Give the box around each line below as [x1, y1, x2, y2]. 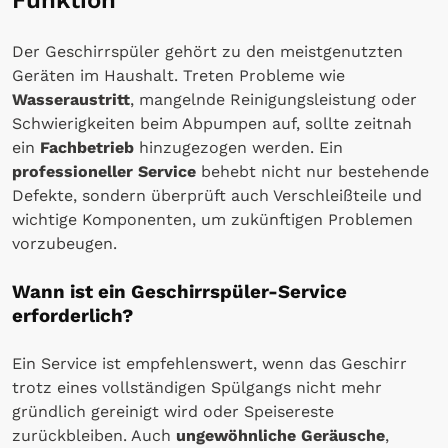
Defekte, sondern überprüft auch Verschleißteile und [12, 185, 422, 205]
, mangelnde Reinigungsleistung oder [130, 89, 417, 109]
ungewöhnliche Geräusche [176, 425, 385, 445]
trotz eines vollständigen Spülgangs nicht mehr [12, 377, 382, 397]
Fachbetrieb [40, 137, 134, 157]
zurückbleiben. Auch [12, 425, 176, 445]
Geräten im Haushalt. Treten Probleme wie [12, 65, 345, 85]
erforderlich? [12, 304, 133, 327]
